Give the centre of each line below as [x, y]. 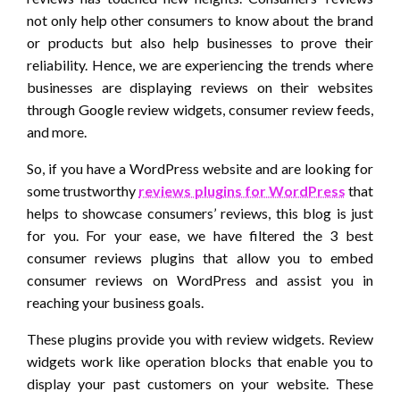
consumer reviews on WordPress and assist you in [200, 280]
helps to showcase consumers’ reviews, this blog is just [200, 213]
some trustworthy [83, 191]
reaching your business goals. [115, 303]
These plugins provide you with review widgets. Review [200, 339]
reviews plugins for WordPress [242, 191]
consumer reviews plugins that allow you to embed [200, 258]
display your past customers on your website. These [200, 384]
